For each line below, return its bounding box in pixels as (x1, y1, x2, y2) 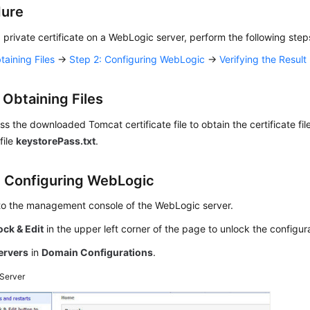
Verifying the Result (219, 53, 307, 65)
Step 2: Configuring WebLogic (69, 53, 206, 65)
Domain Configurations (42, 246, 154, 258)
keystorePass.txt (16, 135, 96, 147)
